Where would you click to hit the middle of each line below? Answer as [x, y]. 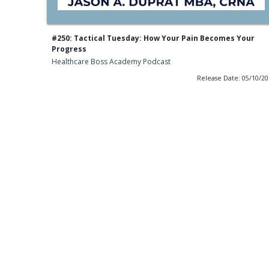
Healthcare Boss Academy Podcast [111, 62]
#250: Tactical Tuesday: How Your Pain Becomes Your [153, 38]
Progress [69, 49]
